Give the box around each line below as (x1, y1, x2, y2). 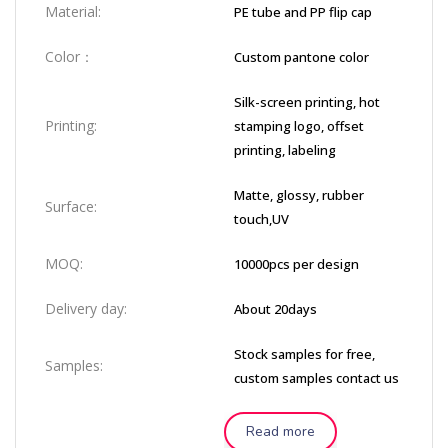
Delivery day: (45, 299, 127, 318)
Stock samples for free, (234, 345, 375, 363)
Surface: (45, 197, 97, 216)
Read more (246, 422, 315, 441)
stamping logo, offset (234, 117, 364, 135)
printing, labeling (234, 141, 336, 159)
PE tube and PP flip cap (234, 3, 372, 21)
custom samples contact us (234, 369, 399, 387)
